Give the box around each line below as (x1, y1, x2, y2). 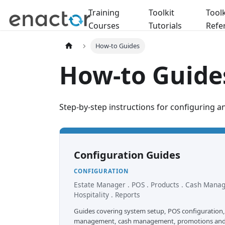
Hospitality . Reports (74, 190, 140, 199)
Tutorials (148, 20, 182, 31)
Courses (88, 20, 120, 31)
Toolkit (148, 7, 174, 18)
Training (88, 7, 120, 18)
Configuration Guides (74, 148, 180, 162)
